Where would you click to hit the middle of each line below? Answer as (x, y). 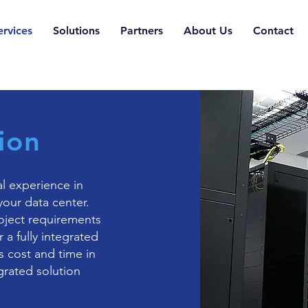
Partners (141, 31)
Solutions (76, 31)
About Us (208, 31)
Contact (273, 31)
